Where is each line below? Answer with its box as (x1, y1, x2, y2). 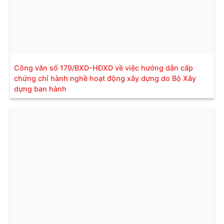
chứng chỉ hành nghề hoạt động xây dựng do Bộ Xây (14, 73, 196, 82)
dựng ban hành (14, 84, 66, 93)
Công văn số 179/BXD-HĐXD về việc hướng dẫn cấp (14, 63, 193, 72)
